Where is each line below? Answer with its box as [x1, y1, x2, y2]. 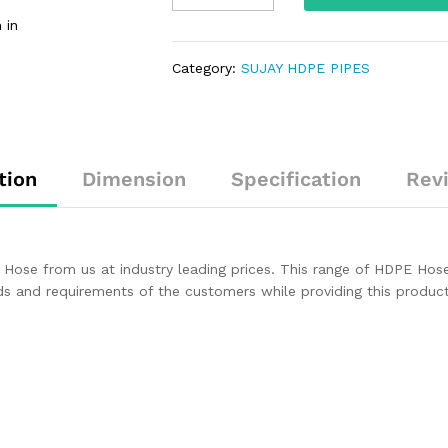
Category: [172, 60, 242, 77]
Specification [231, 167, 361, 192]
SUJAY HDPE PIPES [241, 60, 371, 77]
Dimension [82, 167, 186, 192]
